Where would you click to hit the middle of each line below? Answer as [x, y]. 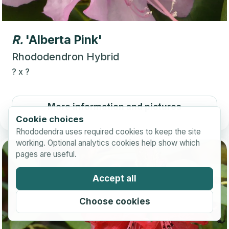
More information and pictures [114, 107]
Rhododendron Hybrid [65, 57]
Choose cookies [114, 201]
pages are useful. [46, 154]
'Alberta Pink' [64, 40]
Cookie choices [50, 119]
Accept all [114, 178]
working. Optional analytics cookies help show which [108, 143]
